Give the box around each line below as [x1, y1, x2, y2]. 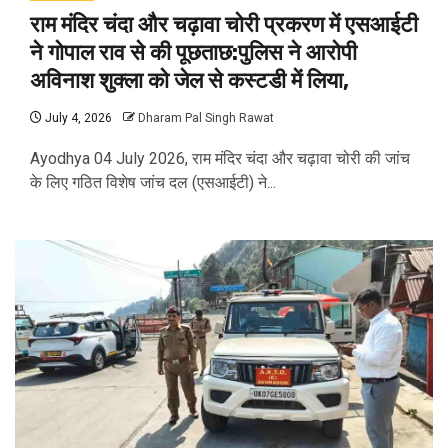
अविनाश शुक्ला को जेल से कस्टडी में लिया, [30, 67, 349, 95]
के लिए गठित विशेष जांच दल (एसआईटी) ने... [30, 173, 276, 193]
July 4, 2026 [42, 111, 112, 126]
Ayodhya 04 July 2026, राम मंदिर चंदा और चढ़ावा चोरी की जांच [30, 149, 410, 169]
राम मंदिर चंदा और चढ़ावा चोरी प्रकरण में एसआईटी [30, 11, 418, 39]
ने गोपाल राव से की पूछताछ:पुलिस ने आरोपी [30, 39, 357, 67]
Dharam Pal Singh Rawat [138, 111, 274, 126]
